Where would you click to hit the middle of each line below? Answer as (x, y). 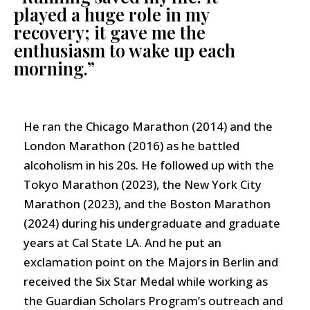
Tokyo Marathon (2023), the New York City (142, 185)
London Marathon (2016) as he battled (131, 146)
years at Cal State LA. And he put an (122, 243)
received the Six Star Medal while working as (145, 282)
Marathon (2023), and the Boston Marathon (147, 204)
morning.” (56, 69)
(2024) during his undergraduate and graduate (152, 224)
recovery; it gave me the (110, 33)
